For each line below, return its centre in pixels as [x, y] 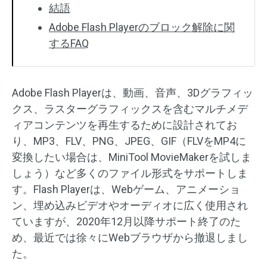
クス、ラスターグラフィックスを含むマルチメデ [130, 109]
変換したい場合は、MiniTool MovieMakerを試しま [132, 157]
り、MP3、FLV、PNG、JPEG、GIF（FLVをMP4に [129, 141]
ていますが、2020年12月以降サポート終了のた [126, 221]
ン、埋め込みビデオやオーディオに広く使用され [130, 205]
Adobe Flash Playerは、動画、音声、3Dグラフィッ [133, 93]
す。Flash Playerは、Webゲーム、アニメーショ [126, 189]
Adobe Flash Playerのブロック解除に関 [142, 27]
